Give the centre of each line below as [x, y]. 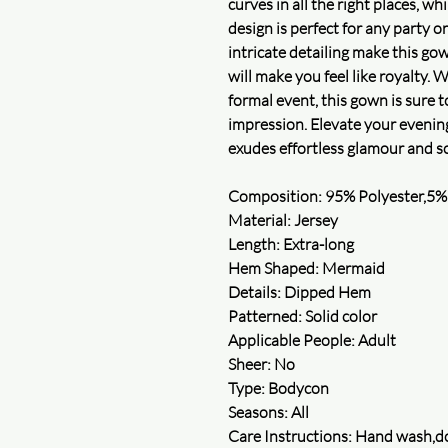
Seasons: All [268, 411]
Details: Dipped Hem [299, 291]
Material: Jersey [283, 219]
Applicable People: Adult [312, 339]
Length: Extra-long [291, 243]
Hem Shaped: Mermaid [306, 267]
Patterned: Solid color [302, 315]
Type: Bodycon [278, 387]
